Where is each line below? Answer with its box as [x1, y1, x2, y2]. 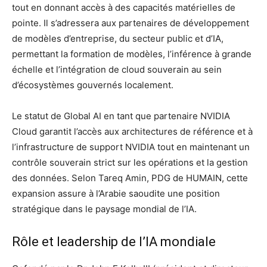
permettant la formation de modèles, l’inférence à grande [12, 48, 252, 60]
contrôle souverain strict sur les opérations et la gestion [12, 156, 248, 168]
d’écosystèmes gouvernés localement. [12, 79, 173, 91]
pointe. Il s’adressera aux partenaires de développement [12, 17, 249, 29]
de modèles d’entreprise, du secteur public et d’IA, [12, 32, 223, 44]
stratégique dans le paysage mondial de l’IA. [12, 203, 197, 215]
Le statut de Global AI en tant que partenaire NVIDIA [12, 110, 230, 122]
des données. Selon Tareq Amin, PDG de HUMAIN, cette [12, 172, 248, 184]
